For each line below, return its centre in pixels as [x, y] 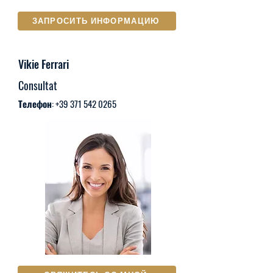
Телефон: [37, 104]
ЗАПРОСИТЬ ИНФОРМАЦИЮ [96, 21]
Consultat [38, 85]
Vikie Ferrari [44, 64]
